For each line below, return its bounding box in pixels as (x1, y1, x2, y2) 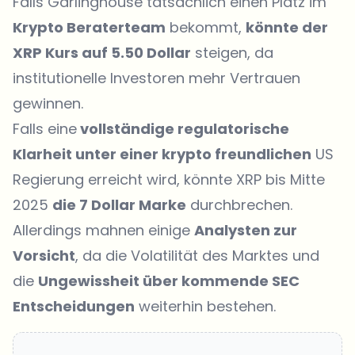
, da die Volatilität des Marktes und (75, 246, 319, 265)
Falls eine (13, 119, 77, 139)
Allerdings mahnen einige (13, 220, 194, 240)
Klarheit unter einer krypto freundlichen (13, 144, 311, 164)
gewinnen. (13, 94, 83, 113)
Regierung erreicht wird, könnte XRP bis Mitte (13, 170, 325, 189)
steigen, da (191, 43, 273, 63)
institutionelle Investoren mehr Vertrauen (13, 68, 300, 88)
